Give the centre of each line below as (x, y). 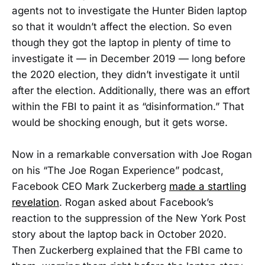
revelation (35, 203)
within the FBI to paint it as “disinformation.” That (128, 107)
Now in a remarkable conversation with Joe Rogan (132, 155)
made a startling (208, 187)
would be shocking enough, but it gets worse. (120, 123)
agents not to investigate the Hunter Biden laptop (129, 11)
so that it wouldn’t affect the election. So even (122, 27)
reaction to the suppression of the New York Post (129, 219)
